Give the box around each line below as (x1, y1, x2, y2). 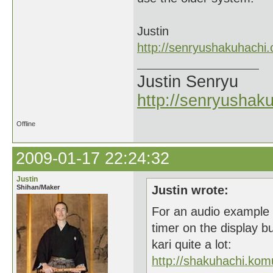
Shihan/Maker (16, 183, 60, 191)
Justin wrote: (152, 183, 229, 197)
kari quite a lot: (152, 238, 232, 251)
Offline (16, 120, 35, 127)
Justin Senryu (137, 73, 238, 91)
